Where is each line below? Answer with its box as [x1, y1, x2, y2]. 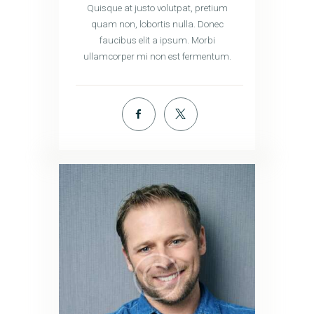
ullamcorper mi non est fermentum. [83, 50, 231, 62]
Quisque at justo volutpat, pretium [86, 2, 228, 13]
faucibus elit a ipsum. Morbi [99, 34, 215, 46]
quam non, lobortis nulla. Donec [90, 18, 224, 29]
